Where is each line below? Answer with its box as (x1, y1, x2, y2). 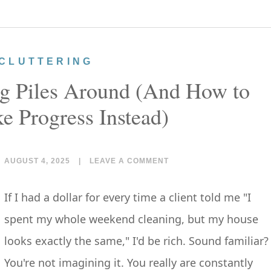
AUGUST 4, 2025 (4, 157, 70, 165)
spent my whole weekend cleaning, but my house (4, 212, 258, 226)
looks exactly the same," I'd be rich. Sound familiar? (4, 233, 269, 248)
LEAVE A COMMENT (90, 157, 169, 165)
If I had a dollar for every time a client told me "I (4, 190, 251, 204)
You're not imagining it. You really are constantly (4, 255, 253, 270)
